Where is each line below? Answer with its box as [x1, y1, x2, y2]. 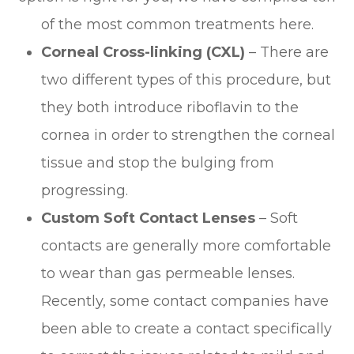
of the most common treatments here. [40, 15, 314, 33]
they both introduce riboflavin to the [41, 98, 299, 116]
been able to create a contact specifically [41, 319, 333, 337]
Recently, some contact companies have [41, 292, 330, 310]
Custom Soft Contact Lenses [41, 209, 256, 227]
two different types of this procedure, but [41, 70, 332, 88]
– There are [249, 43, 330, 61]
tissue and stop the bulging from [41, 153, 275, 171]
